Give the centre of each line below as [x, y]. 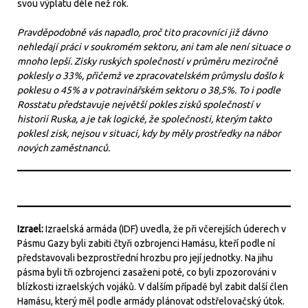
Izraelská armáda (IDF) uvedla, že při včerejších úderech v [166, 229]
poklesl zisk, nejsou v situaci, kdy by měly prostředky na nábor [149, 133]
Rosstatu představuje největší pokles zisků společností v [139, 104]
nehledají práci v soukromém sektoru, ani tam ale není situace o [154, 47]
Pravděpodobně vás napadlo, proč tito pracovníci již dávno [142, 32]
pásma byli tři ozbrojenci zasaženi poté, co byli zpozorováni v [147, 272]
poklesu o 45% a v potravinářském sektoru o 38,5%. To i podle [149, 90]
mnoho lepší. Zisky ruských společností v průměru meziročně [147, 61]
